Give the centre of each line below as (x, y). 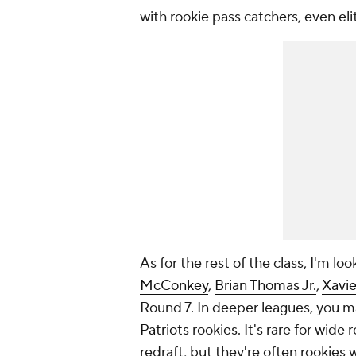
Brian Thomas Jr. (265, 286)
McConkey (174, 286)
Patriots (164, 331)
